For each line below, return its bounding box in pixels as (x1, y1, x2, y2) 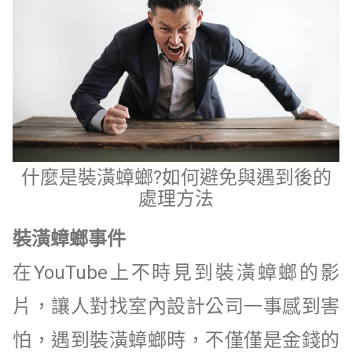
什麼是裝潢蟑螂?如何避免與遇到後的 (20, 166, 332, 189)
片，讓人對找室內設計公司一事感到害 (13, 295, 339, 317)
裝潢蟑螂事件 (13, 227, 130, 250)
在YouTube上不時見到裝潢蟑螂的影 (13, 261, 339, 284)
